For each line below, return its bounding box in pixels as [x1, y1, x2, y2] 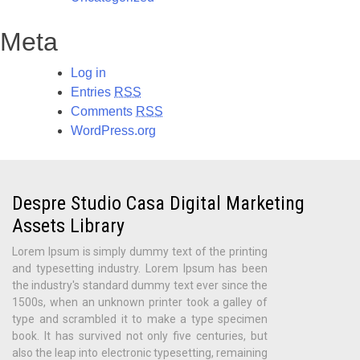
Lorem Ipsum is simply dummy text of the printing [12, 244, 268, 258]
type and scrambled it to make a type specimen [12, 312, 268, 325]
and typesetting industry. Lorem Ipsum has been [12, 261, 268, 275]
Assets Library [12, 214, 125, 237]
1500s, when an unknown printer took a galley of [12, 295, 268, 309]
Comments [71, 104, 136, 118]
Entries [71, 84, 114, 99]
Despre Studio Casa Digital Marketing [12, 191, 305, 215]
